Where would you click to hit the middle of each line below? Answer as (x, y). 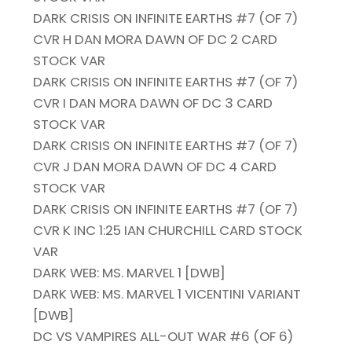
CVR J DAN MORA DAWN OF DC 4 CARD (155, 167)
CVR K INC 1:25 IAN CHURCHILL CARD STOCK (168, 231)
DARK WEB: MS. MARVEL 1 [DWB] (130, 273)
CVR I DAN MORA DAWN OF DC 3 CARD (153, 103)
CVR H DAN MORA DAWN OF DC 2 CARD (156, 40)
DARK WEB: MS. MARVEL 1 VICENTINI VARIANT (167, 294)
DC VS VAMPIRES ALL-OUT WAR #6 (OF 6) (163, 337)
